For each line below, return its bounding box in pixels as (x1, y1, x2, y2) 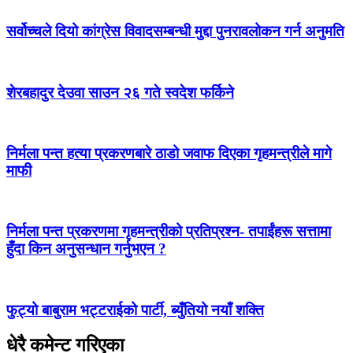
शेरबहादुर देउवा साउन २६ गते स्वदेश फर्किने (6, 84, 234, 101)
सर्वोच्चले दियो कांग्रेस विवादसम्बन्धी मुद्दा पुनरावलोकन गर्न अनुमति (6, 23, 344, 40)
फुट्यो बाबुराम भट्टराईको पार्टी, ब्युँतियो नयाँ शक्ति (6, 301, 264, 318)
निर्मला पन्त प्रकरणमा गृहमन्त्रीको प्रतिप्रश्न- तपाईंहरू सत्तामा (6, 223, 331, 240)
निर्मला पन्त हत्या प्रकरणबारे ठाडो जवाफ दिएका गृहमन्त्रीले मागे (6, 145, 332, 162)
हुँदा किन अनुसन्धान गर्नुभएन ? (6, 240, 166, 258)
